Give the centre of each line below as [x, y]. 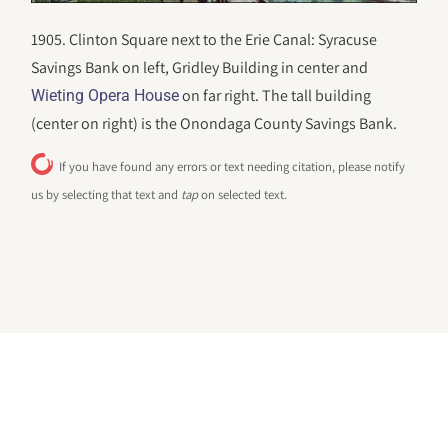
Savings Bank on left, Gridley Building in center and [200, 68]
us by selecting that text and [106, 194]
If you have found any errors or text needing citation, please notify [232, 166]
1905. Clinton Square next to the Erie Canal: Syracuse [204, 40]
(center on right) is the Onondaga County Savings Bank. [216, 124]
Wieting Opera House [105, 96]
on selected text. [243, 194]
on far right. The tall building [275, 96]
